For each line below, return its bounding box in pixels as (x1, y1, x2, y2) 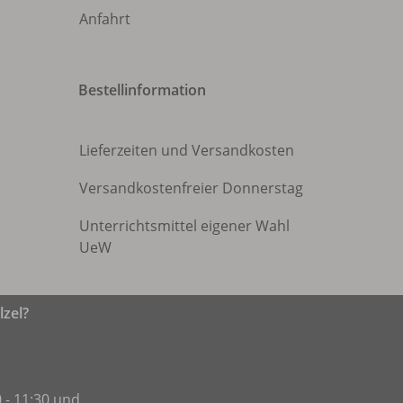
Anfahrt (79, 8, 130, 29)
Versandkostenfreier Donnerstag (79, 177, 303, 198)
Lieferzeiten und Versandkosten (79, 139, 298, 160)
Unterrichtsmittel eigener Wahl (79, 215, 290, 236)
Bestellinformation (78, 79, 206, 100)
